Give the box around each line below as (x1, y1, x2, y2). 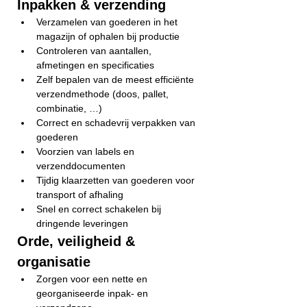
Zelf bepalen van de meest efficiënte (36, 74, 197, 85)
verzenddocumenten (36, 160, 125, 171)
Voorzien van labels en (36, 146, 137, 157)
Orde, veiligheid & (17, 234, 139, 249)
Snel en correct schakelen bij (36, 204, 164, 214)
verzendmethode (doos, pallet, (36, 88, 171, 99)
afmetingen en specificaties (36, 60, 154, 71)
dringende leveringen (36, 218, 128, 229)
